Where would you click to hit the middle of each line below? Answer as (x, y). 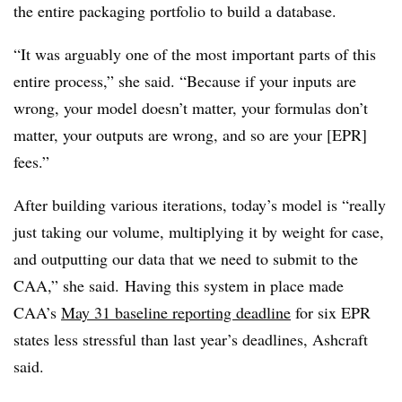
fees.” (31, 162)
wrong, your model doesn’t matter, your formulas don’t (191, 108)
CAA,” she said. (69, 286)
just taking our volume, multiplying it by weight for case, (199, 232)
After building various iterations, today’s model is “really (200, 205)
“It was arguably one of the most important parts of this (195, 54)
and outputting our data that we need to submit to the (186, 259)
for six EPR (331, 313)
